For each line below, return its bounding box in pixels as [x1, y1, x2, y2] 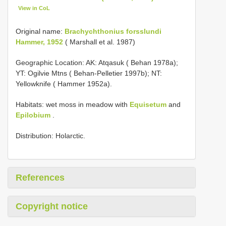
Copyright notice [16, 201, 88, 211]
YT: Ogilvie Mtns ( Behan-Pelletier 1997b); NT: [16, 69, 162, 77]
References [16, 172, 65, 183]
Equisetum [130, 100, 166, 108]
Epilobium [16, 110, 50, 119]
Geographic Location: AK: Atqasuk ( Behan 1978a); [16, 58, 178, 67]
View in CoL [18, 5, 50, 11]
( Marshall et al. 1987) [63, 37, 135, 46]
